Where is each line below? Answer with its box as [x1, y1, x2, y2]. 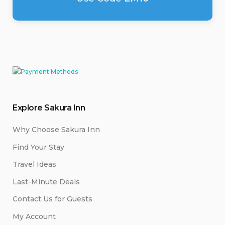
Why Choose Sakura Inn [13, 125, 100, 134]
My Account [13, 211, 56, 221]
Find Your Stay [13, 142, 64, 152]
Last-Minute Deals [13, 177, 80, 186]
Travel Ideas [13, 160, 56, 169]
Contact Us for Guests [13, 194, 92, 203]
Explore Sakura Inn [13, 103, 85, 113]
